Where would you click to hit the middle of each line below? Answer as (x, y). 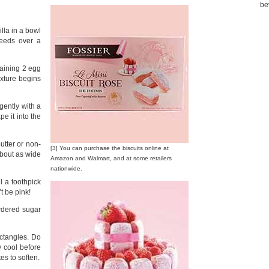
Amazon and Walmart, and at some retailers (111, 158)
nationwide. (66, 168)
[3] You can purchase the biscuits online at (110, 148)
